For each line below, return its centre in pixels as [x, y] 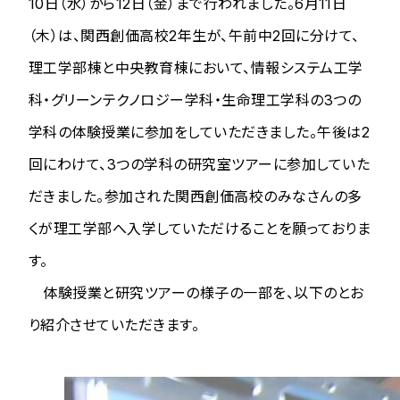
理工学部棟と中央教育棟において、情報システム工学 [196, 67]
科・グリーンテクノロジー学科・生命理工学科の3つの [195, 100]
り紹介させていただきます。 [114, 325]
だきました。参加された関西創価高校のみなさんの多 [196, 196]
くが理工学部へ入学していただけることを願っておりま [200, 228]
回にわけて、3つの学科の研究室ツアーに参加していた [199, 164]
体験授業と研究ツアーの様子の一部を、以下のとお [196, 292]
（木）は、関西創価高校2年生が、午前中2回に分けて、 [194, 35]
